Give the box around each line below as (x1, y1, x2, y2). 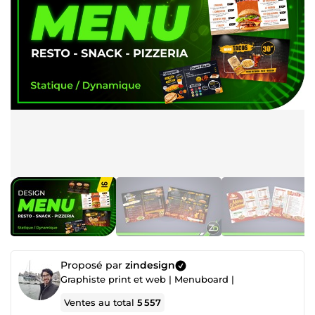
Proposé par (60, 259, 125, 271)
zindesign (125, 259, 175, 271)
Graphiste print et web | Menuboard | (60, 274, 234, 285)
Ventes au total (64, 297, 138, 308)
